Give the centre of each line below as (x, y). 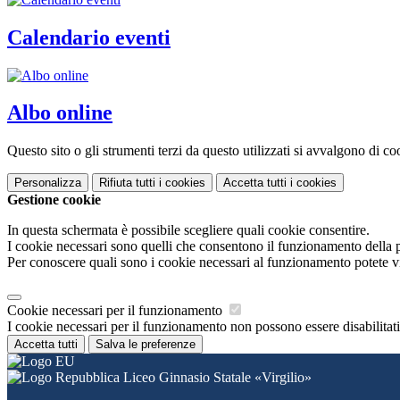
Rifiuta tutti (127, 183)
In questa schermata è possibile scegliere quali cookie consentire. (188, 230)
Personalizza (48, 183)
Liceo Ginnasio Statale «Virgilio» (216, 378)
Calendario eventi (89, 37)
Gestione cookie (54, 200)
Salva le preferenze (146, 345)
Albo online (60, 113)
